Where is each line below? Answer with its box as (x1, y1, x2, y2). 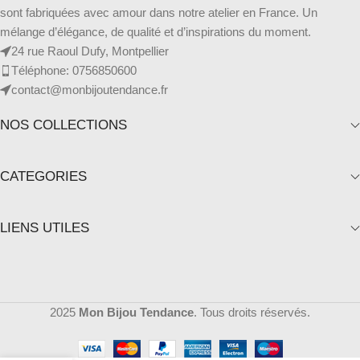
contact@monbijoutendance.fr (11, 82, 168, 96)
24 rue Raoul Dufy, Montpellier (11, 43, 169, 58)
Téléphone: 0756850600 (11, 63, 137, 77)
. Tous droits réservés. (194, 305, 310, 319)
